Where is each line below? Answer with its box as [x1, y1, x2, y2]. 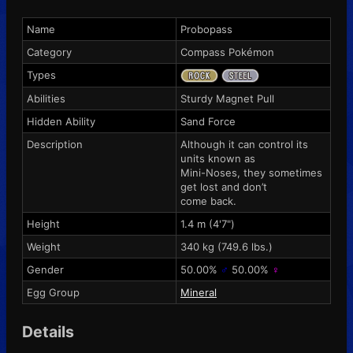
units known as [180, 151, 255, 165]
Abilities [27, 91, 65, 105]
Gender [27, 262, 64, 276]
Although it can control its [180, 137, 308, 150]
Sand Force [180, 114, 236, 128]
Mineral [180, 285, 217, 299]
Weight [27, 240, 61, 253]
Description [27, 137, 83, 150]
